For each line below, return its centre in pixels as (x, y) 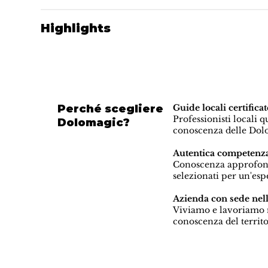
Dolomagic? (94, 122)
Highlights (75, 28)
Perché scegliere (111, 109)
